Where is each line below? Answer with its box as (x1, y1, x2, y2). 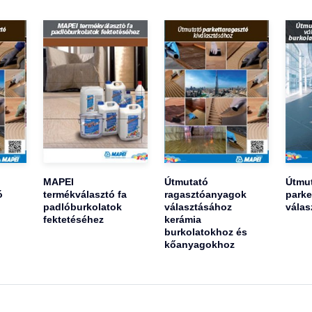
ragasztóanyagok (164, 189, 247, 201)
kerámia (164, 214, 201, 226)
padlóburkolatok (43, 201, 123, 213)
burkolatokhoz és (164, 226, 247, 238)
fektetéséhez (43, 214, 104, 226)
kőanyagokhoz (164, 239, 235, 251)
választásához (164, 201, 232, 213)
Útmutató (164, 176, 208, 188)
